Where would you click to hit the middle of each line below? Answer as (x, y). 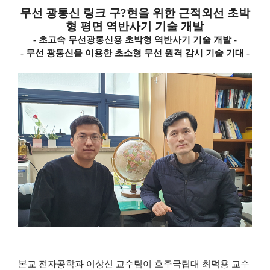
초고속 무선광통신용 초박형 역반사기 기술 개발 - (137, 40)
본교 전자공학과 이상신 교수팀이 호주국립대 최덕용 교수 (133, 264)
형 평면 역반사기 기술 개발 (135, 26)
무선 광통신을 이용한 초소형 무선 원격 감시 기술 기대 (136, 53)
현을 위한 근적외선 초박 (188, 13)
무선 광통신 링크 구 (70, 13)
